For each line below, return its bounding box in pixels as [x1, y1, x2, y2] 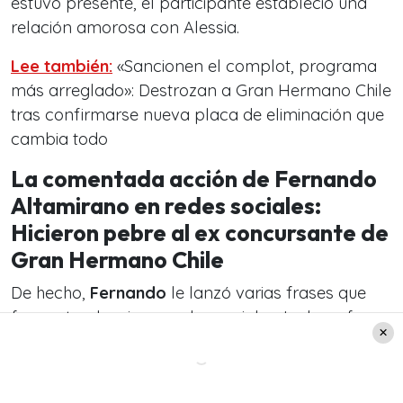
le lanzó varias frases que [166, 282, 366, 304]
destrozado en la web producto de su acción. [11, 331, 354, 353]
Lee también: [11, 56, 112, 77]
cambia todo [11, 129, 108, 150]
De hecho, [11, 282, 90, 304]
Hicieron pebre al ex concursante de [11, 219, 389, 248]
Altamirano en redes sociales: [11, 192, 321, 221]
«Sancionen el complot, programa [112, 56, 377, 77]
